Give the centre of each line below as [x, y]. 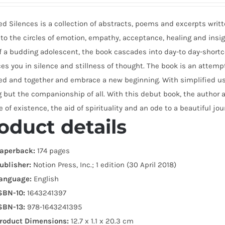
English [45, 179]
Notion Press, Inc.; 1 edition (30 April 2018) [104, 164]
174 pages [53, 150]
